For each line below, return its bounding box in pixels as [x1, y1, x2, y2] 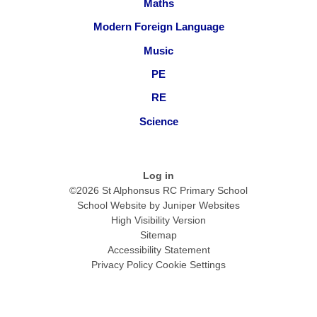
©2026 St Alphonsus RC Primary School [69, 184, 248, 196]
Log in [143, 169, 174, 181]
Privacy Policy [91, 258, 153, 270]
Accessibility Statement [107, 243, 210, 255]
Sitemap [140, 229, 177, 241]
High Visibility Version [111, 214, 206, 226]
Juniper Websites [163, 199, 240, 211]
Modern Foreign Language [93, 21, 224, 33]
